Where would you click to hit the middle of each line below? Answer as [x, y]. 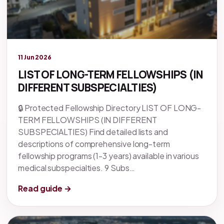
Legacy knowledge [42, 45]
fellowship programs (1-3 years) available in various [108, 156]
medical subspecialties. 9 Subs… [76, 168]
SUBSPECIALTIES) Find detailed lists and [93, 132]
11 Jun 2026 [35, 57]
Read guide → [45, 188]
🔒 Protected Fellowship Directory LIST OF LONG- [110, 108]
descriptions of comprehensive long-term [94, 144]
